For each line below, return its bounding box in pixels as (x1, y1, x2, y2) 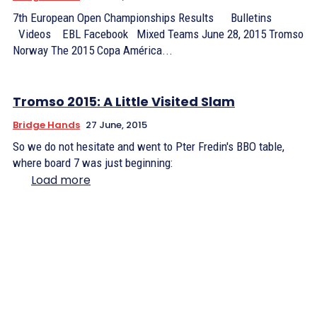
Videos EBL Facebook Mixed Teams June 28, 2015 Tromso (13, 27, 304, 41)
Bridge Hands (13, 118, 80, 132)
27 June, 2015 (86, 118, 147, 132)
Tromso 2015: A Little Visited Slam (13, 93, 235, 110)
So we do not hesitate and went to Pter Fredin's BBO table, (13, 139, 284, 154)
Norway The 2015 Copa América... (51, 43, 173, 57)
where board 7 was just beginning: (13, 156, 173, 170)
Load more (31, 172, 91, 188)
